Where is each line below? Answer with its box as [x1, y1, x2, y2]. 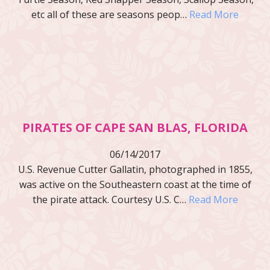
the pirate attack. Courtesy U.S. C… [32, 192, 189, 206]
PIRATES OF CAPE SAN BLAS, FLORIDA [22, 119, 248, 136]
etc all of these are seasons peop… [31, 7, 189, 21]
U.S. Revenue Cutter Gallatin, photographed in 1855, [17, 162, 253, 176]
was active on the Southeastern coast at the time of [19, 177, 251, 191]
